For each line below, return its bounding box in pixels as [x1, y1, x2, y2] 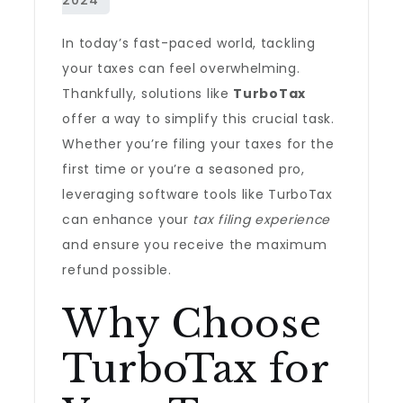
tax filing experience [193, 210, 331, 228]
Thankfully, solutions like [62, 85, 234, 103]
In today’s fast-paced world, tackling [62, 34, 316, 52]
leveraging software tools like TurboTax [62, 185, 333, 203]
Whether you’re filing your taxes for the [62, 135, 335, 153]
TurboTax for [62, 345, 329, 392]
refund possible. [62, 261, 172, 279]
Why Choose [62, 300, 322, 347]
